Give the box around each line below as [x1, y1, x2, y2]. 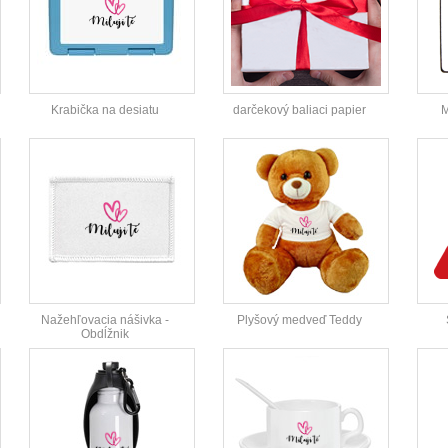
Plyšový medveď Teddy [236, 313, 362, 328]
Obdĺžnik [81, 327, 129, 342]
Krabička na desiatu [51, 103, 159, 118]
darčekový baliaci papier [232, 103, 366, 118]
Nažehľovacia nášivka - [41, 313, 169, 328]
